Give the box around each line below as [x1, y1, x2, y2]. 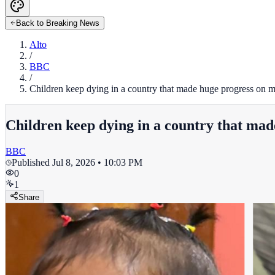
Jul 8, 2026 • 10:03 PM [52, 157, 142, 168]
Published [12, 157, 52, 168]
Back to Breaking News [16, 18, 99, 28]
